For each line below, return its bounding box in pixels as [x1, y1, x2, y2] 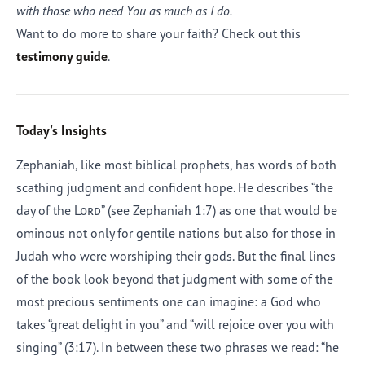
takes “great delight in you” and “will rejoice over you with [16, 316, 334, 332]
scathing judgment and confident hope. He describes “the [16, 179, 333, 196]
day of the [16, 202, 74, 218]
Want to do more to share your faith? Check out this [16, 25, 301, 42]
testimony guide [16, 48, 108, 64]
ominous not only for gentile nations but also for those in [16, 225, 336, 241]
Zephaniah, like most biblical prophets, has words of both [16, 156, 336, 173]
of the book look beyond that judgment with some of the [16, 270, 333, 287]
